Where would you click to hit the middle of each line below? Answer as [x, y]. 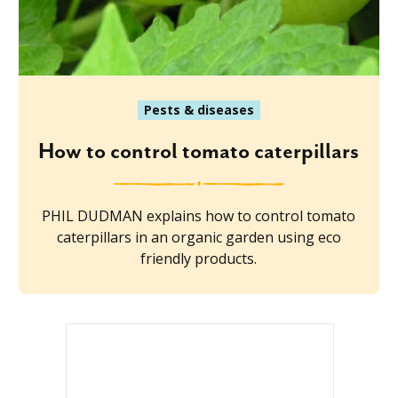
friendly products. [199, 258]
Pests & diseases [199, 109]
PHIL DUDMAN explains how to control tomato [199, 215]
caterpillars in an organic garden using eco [199, 237]
